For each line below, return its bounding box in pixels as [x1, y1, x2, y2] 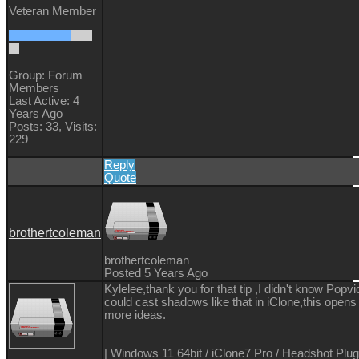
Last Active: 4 [9, 94, 79, 107]
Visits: [65, 119, 97, 133]
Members [9, 81, 59, 95]
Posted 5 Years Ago [104, 266, 208, 280]
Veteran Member [9, 4, 96, 18]
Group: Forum [9, 68, 83, 82]
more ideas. [104, 308, 166, 321]
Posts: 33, [9, 119, 62, 133]
